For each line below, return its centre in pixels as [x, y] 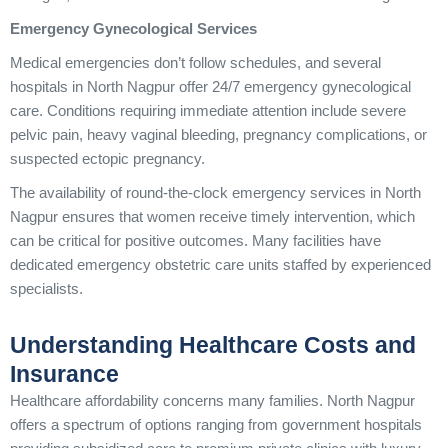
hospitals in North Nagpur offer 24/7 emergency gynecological [210, 87]
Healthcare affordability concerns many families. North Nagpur [212, 401]
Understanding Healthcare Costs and [213, 345]
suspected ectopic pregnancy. [107, 159]
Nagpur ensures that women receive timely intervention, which [212, 217]
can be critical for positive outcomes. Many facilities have [195, 241]
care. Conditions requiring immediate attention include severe [208, 111]
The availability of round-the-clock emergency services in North [215, 193]
